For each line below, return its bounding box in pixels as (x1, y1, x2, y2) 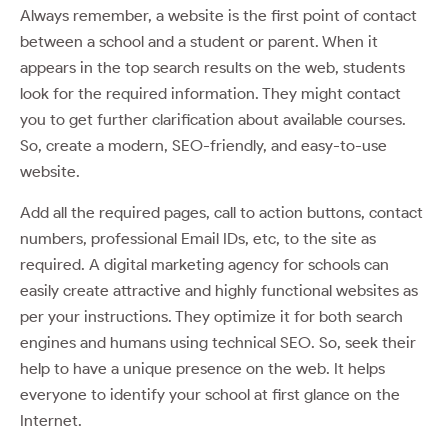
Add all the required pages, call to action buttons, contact (20, 202, 423, 222)
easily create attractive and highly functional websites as (20, 280, 418, 300)
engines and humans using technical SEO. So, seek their (20, 332, 416, 352)
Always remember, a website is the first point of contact (20, 5, 417, 25)
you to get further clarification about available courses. (20, 109, 406, 129)
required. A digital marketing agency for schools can (20, 254, 389, 274)
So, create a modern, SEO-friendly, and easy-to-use (20, 135, 387, 155)
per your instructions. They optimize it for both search (20, 306, 403, 326)
